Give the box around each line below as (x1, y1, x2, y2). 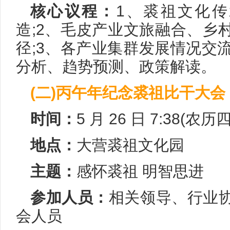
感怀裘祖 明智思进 (76, 162, 204, 180)
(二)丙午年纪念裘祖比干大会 (30, 84, 225, 101)
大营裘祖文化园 (76, 136, 184, 154)
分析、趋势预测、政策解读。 (16, 57, 216, 75)
